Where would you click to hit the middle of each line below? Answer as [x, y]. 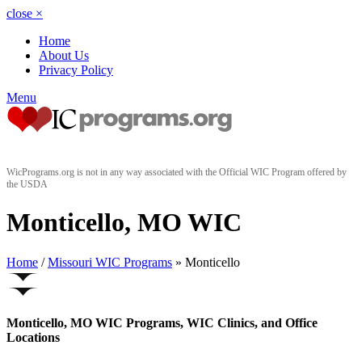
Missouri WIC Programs [110, 262]
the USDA [27, 184]
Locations [33, 338]
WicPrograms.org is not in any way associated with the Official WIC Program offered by [177, 172]
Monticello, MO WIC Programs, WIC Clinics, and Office [162, 323]
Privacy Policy [76, 70]
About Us [64, 55]
